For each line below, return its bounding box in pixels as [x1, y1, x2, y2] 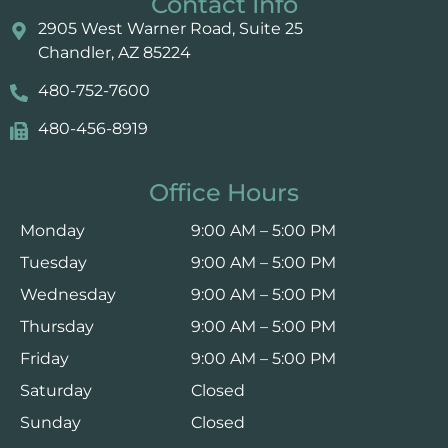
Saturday [20, 380, 92, 400]
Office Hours [149, 177, 299, 207]
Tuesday [20, 252, 87, 272]
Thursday [20, 316, 94, 336]
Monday [20, 220, 85, 240]
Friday [20, 348, 69, 368]
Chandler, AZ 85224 [37, 42, 191, 62]
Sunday [20, 412, 81, 432]
